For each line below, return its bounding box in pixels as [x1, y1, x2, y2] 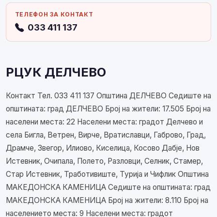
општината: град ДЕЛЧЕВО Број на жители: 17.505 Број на [6, 104, 211, 113]
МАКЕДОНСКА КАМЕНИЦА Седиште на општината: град [6, 182, 211, 192]
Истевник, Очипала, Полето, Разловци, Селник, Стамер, [6, 156, 203, 166]
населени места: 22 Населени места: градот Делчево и [6, 117, 203, 126]
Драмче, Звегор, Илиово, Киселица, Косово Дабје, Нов [6, 143, 200, 153]
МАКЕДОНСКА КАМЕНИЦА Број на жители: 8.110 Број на [6, 195, 208, 205]
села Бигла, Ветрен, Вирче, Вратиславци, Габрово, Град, [6, 130, 206, 139]
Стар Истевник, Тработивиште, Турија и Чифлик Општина [6, 169, 209, 179]
